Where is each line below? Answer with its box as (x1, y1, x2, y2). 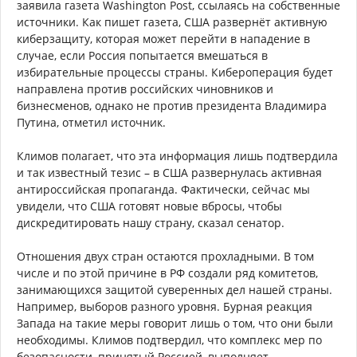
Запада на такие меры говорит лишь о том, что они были (17, 315, 333, 331)
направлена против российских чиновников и (17, 80, 273, 96)
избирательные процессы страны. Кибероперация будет (17, 64, 333, 80)
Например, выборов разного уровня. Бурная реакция (17, 298, 312, 314)
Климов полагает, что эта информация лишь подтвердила (17, 147, 338, 163)
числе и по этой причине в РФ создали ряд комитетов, (17, 265, 318, 280)
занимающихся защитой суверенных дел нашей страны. (17, 281, 332, 297)
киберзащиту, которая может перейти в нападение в (17, 30, 310, 46)
